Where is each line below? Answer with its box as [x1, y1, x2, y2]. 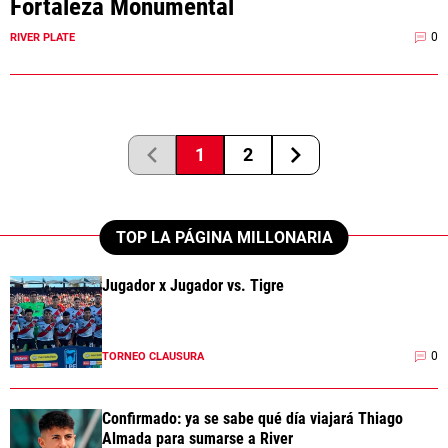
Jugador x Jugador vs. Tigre [102, 275, 284, 295]
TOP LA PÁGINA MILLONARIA [115, 227, 333, 247]
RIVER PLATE [10, 30, 75, 44]
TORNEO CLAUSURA [102, 349, 204, 363]
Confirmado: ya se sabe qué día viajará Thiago [102, 408, 403, 428]
